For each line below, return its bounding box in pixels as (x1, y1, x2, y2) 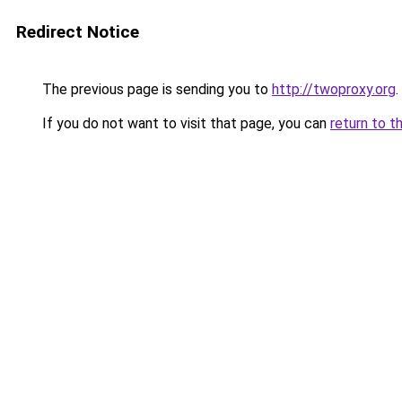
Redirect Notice (16, 22, 139, 42)
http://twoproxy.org (272, 81, 396, 98)
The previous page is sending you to (39, 81, 272, 98)
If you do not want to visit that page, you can (39, 115, 330, 132)
